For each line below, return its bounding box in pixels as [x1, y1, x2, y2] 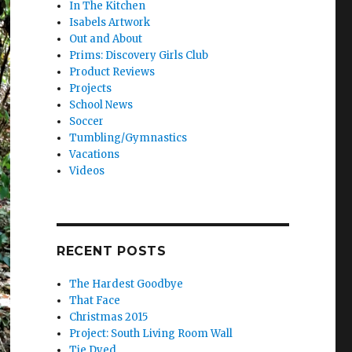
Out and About [69, 31, 143, 46]
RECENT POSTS [56, 243, 167, 258]
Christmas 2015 [69, 310, 148, 324]
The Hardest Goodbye [69, 277, 184, 291]
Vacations [69, 147, 120, 161]
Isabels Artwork [69, 15, 151, 29]
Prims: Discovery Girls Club [69, 48, 209, 62]
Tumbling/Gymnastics [69, 130, 188, 145]
